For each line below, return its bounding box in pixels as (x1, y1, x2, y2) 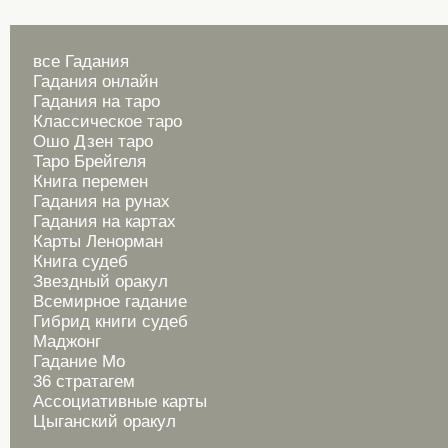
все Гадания (33, 52, 129, 71)
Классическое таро (33, 112, 182, 131)
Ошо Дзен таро (33, 132, 153, 151)
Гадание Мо (33, 352, 125, 371)
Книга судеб (33, 252, 128, 271)
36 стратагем (33, 372, 135, 391)
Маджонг (33, 332, 101, 351)
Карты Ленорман (33, 232, 163, 251)
